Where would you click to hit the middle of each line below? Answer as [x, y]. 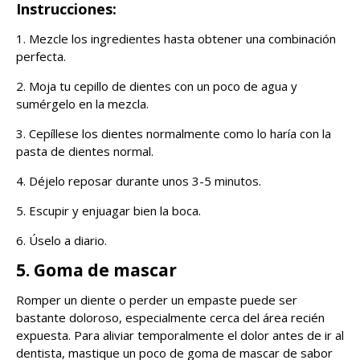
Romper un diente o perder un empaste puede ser [157, 300]
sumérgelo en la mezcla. [82, 104]
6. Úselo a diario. [61, 241]
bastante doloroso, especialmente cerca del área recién [170, 318]
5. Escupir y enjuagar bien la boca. [108, 211]
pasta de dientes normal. [85, 151]
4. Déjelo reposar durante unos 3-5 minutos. [139, 181]
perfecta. [41, 57]
